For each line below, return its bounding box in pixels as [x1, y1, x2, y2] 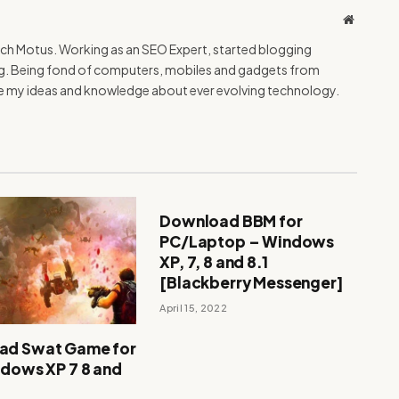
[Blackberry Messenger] [159, 272, 344, 292]
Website [353, 12, 393, 25]
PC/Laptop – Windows [159, 231, 335, 251]
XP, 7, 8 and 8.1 [159, 251, 268, 272]
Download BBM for [159, 210, 303, 231]
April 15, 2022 [159, 301, 227, 313]
